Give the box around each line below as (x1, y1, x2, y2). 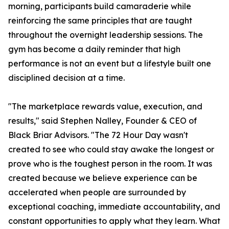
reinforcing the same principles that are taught (8, 15, 192, 26)
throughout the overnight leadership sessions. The (8, 30, 203, 40)
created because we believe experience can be (8, 173, 197, 184)
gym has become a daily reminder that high (8, 44, 180, 55)
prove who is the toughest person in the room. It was (8, 158, 212, 169)
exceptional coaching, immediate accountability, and (8, 201, 220, 212)
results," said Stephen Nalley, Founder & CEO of (8, 116, 197, 126)
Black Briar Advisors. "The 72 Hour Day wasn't (8, 130, 188, 141)
